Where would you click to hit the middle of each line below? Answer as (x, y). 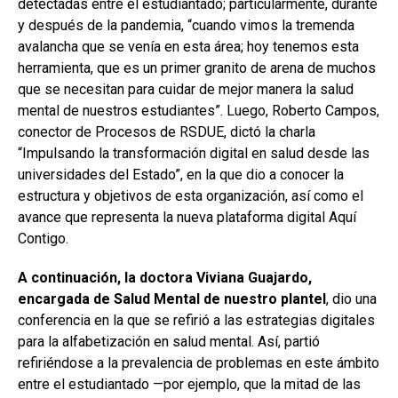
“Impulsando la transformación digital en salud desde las (194, 153)
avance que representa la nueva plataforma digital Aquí (187, 217)
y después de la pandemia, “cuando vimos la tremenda (186, 25)
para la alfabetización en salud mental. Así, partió (169, 342)
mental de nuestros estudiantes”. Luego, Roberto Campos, (199, 111)
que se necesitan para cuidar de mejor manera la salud (186, 89)
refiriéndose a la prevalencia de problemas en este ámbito (199, 363)
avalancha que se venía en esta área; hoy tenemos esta (188, 47)
